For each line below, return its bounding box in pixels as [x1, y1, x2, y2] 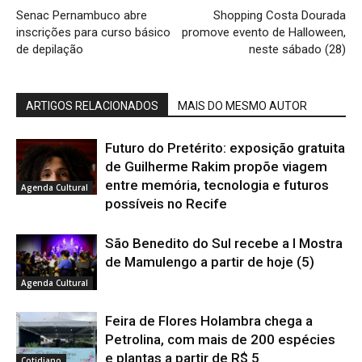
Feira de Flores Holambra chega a [105, 313, 313, 329]
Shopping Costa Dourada [213, 8, 346, 23]
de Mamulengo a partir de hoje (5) [105, 254, 314, 270]
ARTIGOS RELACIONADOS [26, 99, 158, 112]
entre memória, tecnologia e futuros [105, 177, 329, 193]
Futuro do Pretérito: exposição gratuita [105, 140, 345, 156]
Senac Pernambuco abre [16, 8, 147, 23]
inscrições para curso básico [16, 25, 170, 40]
